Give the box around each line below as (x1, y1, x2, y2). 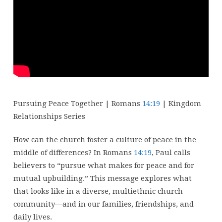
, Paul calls (151, 148, 190, 158)
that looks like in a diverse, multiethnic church (13, 187, 183, 196)
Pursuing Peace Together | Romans (13, 99, 142, 109)
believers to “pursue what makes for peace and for (13, 161, 194, 170)
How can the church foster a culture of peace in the (13, 135, 196, 145)
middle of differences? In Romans (13, 148, 134, 158)
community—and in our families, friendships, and (13, 200, 194, 209)
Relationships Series (13, 112, 85, 121)
